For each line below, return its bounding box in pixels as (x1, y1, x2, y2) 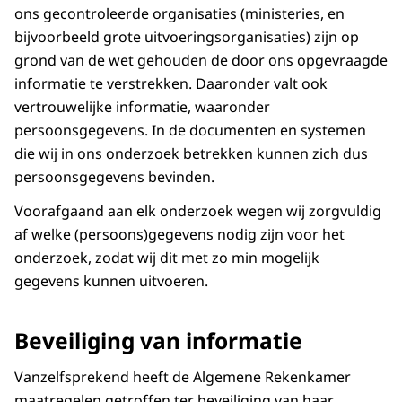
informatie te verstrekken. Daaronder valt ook (14, 74, 328, 94)
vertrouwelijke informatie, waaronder (14, 97, 270, 118)
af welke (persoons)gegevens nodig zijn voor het (14, 224, 345, 245)
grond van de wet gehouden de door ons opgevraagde (14, 50, 388, 71)
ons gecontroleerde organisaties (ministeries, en (14, 4, 345, 24)
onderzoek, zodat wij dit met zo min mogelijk (14, 248, 319, 268)
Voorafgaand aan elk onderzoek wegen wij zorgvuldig (14, 201, 381, 222)
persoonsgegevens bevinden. (14, 167, 214, 188)
